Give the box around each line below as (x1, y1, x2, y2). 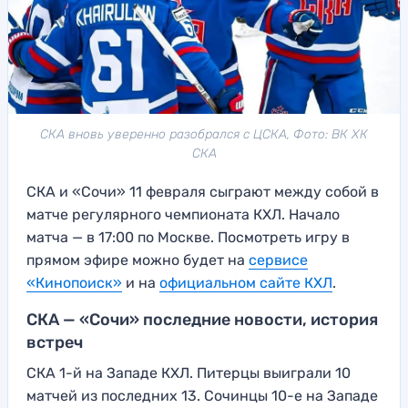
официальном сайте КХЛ (159, 274, 332, 292)
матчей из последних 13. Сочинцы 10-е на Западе (26, 387, 378, 405)
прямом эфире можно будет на (26, 251, 249, 270)
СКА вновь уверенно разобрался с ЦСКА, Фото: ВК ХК (40, 127, 368, 143)
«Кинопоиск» (26, 274, 122, 292)
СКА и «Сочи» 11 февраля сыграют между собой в (26, 183, 379, 201)
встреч (26, 332, 83, 353)
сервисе (249, 251, 308, 270)
